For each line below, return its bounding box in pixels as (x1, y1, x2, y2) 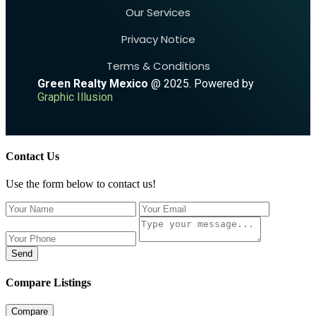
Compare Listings (6, 276, 91, 288)
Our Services (126, 4, 190, 20)
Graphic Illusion (37, 90, 113, 104)
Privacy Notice (121, 31, 195, 47)
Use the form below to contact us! (6, 178, 156, 190)
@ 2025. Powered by (148, 76, 254, 90)
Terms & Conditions (106, 58, 210, 73)
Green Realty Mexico (37, 76, 148, 90)
